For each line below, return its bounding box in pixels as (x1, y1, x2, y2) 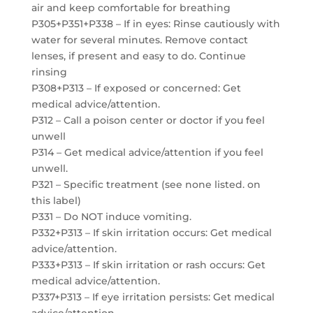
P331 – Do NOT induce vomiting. (31, 210, 191, 223)
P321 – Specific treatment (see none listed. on (31, 178, 261, 191)
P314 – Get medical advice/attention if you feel (31, 146, 263, 159)
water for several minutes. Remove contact (31, 34, 248, 46)
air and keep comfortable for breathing (31, 1, 231, 14)
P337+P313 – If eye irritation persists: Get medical (31, 291, 275, 303)
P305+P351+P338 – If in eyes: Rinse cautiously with (31, 17, 280, 30)
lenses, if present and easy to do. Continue (31, 50, 246, 62)
